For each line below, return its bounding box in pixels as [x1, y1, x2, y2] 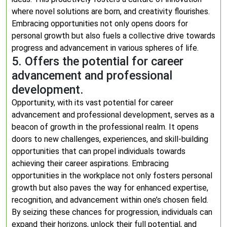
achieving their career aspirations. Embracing [12, 159, 169, 168]
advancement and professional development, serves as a [12, 110, 214, 120]
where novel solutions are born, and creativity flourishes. [12, 7, 210, 16]
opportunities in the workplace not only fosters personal [12, 171, 212, 180]
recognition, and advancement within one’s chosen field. [12, 195, 208, 205]
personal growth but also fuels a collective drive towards [12, 31, 215, 41]
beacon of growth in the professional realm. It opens [12, 122, 199, 132]
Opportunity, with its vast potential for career [12, 98, 173, 107]
